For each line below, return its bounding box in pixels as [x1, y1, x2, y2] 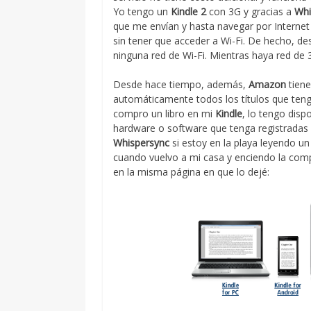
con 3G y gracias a [206, 5, 295, 18]
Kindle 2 [171, 5, 207, 18]
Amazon [249, 78, 287, 91]
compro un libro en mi [113, 107, 216, 120]
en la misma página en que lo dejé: [113, 165, 270, 178]
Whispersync [113, 136, 170, 149]
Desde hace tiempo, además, [113, 78, 249, 91]
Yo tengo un [113, 5, 171, 18]
